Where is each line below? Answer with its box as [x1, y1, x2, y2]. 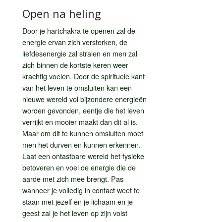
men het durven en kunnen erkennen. [22, 139, 141, 150]
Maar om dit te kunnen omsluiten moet [22, 127, 143, 138]
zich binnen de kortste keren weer [22, 59, 128, 70]
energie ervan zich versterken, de [22, 36, 127, 47]
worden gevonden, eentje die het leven [22, 105, 144, 115]
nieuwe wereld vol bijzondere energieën [22, 93, 147, 104]
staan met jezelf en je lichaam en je [22, 196, 133, 207]
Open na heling [22, 5, 101, 21]
